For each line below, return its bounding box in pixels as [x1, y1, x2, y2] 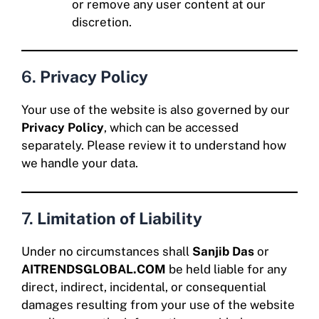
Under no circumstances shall [21, 244, 192, 259]
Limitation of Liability [37, 209, 202, 229]
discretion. [72, 15, 132, 30]
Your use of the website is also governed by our [21, 102, 290, 117]
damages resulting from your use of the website [21, 298, 295, 313]
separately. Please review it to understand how [21, 137, 286, 152]
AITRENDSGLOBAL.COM [21, 262, 166, 277]
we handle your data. [21, 155, 138, 170]
